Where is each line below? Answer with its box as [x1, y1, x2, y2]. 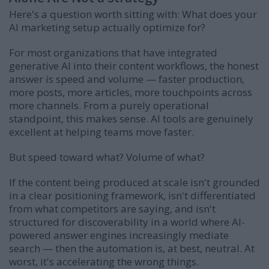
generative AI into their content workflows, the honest [9, 58, 259, 73]
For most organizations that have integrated [9, 45, 217, 59]
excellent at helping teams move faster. [9, 124, 194, 139]
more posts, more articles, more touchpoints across [9, 85, 252, 99]
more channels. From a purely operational [9, 98, 209, 112]
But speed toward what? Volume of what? [9, 150, 205, 164]
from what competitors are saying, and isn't [9, 201, 216, 216]
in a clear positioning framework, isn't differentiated [9, 188, 256, 202]
